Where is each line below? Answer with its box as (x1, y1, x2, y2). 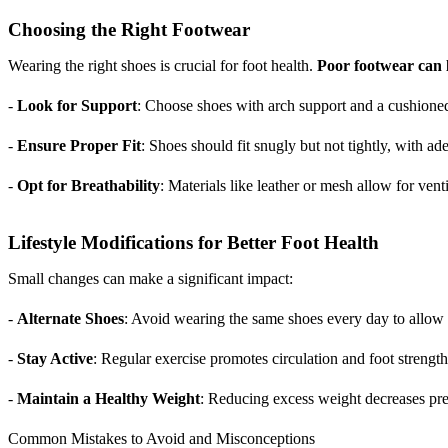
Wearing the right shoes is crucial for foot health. (8, 57, 317, 75)
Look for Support (17, 97, 137, 115)
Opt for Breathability (17, 177, 160, 195)
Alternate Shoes (17, 309, 124, 327)
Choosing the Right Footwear (8, 19, 250, 41)
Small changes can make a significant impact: (8, 269, 293, 287)
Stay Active (17, 349, 93, 367)
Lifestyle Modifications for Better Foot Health (8, 231, 379, 253)
